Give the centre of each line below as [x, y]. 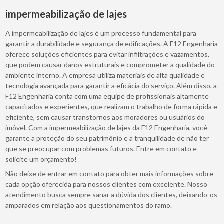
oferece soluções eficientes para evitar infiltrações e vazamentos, [108, 54]
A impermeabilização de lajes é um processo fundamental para [101, 33]
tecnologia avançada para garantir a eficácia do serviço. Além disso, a [111, 85]
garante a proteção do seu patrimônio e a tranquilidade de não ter [107, 138]
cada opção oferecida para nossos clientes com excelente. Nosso [107, 184]
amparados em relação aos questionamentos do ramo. [89, 205]
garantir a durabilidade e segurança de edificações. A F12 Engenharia [112, 43]
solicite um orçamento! [41, 159]
